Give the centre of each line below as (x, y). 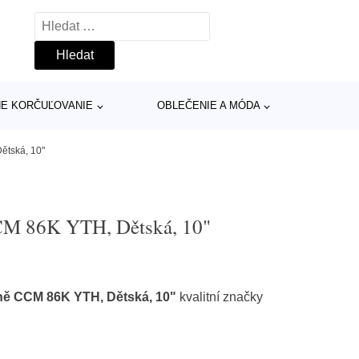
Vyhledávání (70, 22)
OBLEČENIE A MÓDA (208, 105)
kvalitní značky (220, 297)
